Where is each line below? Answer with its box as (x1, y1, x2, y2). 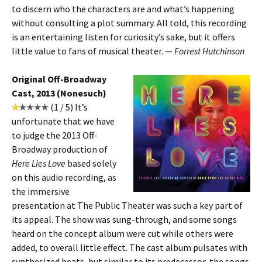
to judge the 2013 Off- (12, 129, 98, 141)
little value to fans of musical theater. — (12, 45, 174, 57)
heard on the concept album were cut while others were (12, 227, 233, 239)
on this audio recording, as (12, 171, 116, 183)
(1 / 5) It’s (49, 101, 88, 113)
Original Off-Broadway (12, 73, 106, 85)
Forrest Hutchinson (174, 45, 244, 57)
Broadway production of (12, 143, 108, 155)
